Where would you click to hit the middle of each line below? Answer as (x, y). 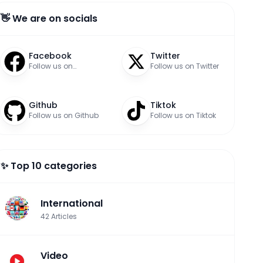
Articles (63, 216)
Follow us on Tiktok (183, 115)
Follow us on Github (64, 115)
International (72, 203)
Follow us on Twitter (185, 66)
